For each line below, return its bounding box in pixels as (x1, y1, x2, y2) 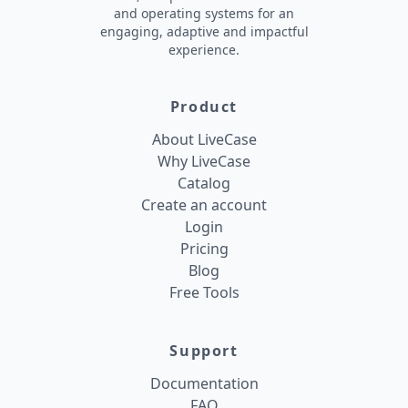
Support (169, 341, 239, 361)
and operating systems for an (114, 5, 294, 22)
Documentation (149, 373, 259, 393)
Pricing (179, 239, 229, 259)
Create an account (141, 195, 267, 215)
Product (169, 97, 239, 117)
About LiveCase (151, 129, 257, 149)
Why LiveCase (158, 151, 250, 171)
